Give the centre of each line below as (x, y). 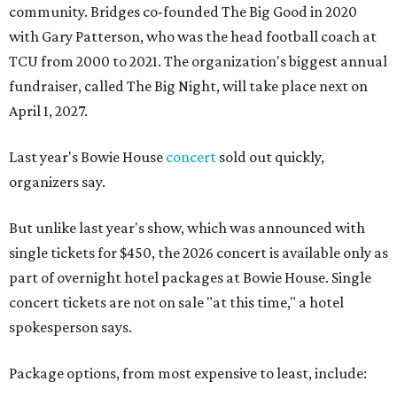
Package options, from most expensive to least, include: (188, 374)
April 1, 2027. (48, 111)
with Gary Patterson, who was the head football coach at (193, 37)
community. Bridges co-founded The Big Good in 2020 (183, 12)
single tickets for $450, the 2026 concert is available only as (198, 253)
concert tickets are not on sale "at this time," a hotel (176, 303)
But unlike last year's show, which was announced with (187, 228)
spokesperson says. (70, 327)
